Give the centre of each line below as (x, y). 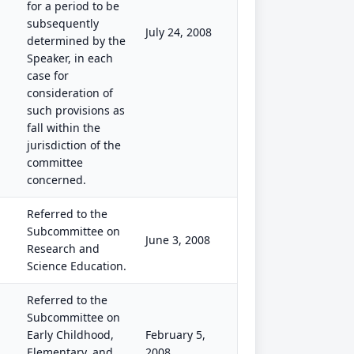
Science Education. (77, 266)
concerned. (56, 180)
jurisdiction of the (74, 145)
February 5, (175, 335)
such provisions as (76, 110)
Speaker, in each (70, 58)
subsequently (63, 23)
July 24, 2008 (179, 32)
